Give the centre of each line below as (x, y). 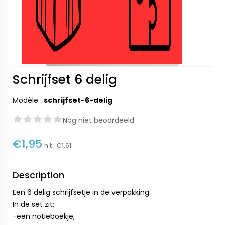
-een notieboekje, (44, 216)
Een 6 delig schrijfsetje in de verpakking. (82, 192)
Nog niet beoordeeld (98, 120)
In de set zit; (33, 204)
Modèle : (28, 100)
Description (38, 175)
